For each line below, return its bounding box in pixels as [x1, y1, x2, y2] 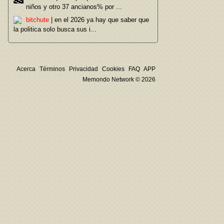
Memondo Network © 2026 [82, 76, 155, 83]
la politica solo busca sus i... [13, 25, 96, 33]
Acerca [16, 65, 35, 72]
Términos [39, 65, 65, 72]
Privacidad [69, 65, 98, 72]
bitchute [26, 16, 49, 23]
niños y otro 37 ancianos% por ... [26, 3, 122, 10]
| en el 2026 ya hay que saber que [49, 16, 149, 23]
